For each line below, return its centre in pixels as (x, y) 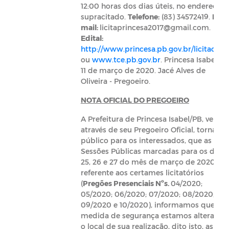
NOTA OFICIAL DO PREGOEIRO (135, 100)
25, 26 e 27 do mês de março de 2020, (148, 162)
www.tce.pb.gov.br (126, 60)
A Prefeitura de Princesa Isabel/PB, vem (151, 119)
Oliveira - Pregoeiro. (115, 81)
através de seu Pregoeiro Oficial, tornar (150, 130)
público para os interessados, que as (146, 140)
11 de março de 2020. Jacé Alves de (143, 70)
